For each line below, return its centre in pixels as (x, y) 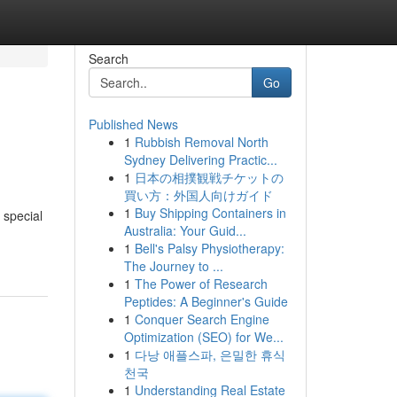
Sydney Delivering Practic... (200, 160)
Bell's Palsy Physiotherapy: (209, 248)
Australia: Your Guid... (185, 230)
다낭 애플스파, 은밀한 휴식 (210, 354)
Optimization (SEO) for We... (203, 337)
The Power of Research (201, 284)
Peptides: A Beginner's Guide (206, 301)
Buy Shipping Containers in (210, 213)
